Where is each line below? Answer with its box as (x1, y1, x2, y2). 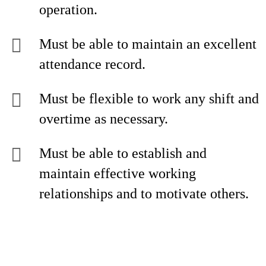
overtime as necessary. (39, 111, 168, 126)
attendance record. (39, 56, 145, 72)
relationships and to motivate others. (39, 186, 249, 201)
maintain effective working (39, 166, 196, 181)
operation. (39, 2, 97, 17)
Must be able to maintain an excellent (39, 36, 256, 52)
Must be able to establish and (39, 145, 207, 161)
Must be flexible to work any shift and (39, 91, 259, 106)
